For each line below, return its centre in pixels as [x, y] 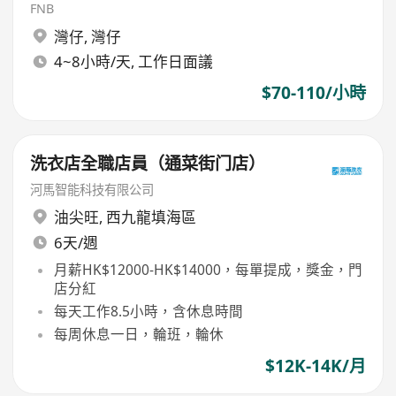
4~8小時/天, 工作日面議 [133, 62]
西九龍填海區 [151, 217]
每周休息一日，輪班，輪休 [138, 335]
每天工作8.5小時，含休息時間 [148, 312]
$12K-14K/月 [315, 366]
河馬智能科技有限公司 [92, 189]
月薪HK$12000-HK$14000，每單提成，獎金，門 [208, 270]
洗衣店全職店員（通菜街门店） [148, 163]
